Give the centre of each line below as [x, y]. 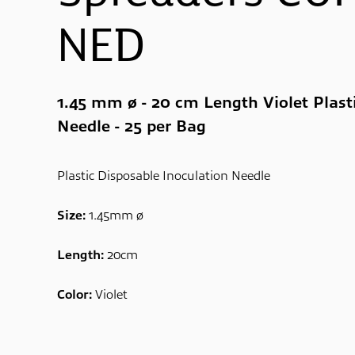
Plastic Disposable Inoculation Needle [164, 174]
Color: [74, 293]
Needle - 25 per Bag [132, 125]
